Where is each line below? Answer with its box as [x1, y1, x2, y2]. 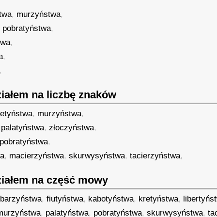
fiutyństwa [46, 194, 84, 203]
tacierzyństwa [130, 151, 181, 160]
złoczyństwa [49, 123, 94, 132]
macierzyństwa [9, 151, 64, 160]
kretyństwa [139, 194, 179, 203]
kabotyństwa [88, 194, 134, 203]
